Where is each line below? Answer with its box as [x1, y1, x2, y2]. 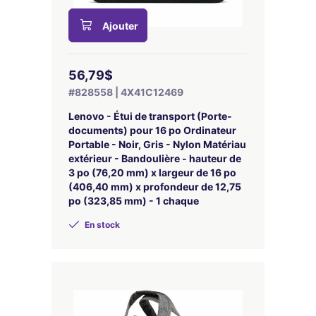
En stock [83, 219, 120, 230]
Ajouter [102, 20, 138, 32]
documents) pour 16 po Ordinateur [68, 124, 236, 136]
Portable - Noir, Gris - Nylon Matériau [68, 138, 246, 150]
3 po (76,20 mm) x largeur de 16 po [68, 166, 236, 178]
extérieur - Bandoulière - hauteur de [68, 152, 241, 164]
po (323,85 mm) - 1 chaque [68, 195, 199, 207]
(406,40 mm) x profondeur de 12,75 [68, 181, 241, 193]
